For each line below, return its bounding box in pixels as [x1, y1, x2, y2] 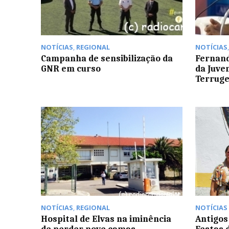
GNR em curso [41, 63, 101, 74]
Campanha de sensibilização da [41, 53, 173, 63]
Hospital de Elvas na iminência [41, 214, 171, 224]
